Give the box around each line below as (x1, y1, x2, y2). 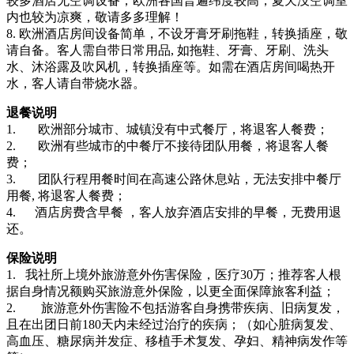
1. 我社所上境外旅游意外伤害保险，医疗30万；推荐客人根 (6, 267, 341, 281)
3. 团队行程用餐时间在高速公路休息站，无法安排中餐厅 (6, 171, 341, 186)
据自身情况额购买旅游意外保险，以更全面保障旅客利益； (6, 284, 335, 298)
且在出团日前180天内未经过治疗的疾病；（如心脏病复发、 (6, 317, 341, 331)
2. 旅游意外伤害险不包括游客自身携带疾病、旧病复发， (6, 300, 345, 314)
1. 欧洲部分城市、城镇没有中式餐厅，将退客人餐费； (6, 122, 329, 136)
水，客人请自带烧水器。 (6, 76, 145, 90)
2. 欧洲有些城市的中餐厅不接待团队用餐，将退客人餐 (6, 138, 329, 153)
